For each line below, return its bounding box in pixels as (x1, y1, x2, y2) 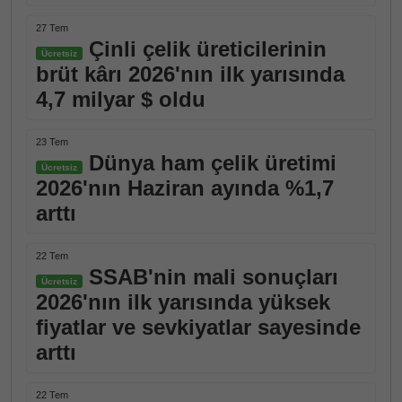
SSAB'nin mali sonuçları (83, 265, 338, 289)
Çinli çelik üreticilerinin (83, 37, 327, 61)
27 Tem (36, 22, 68, 33)
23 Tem (36, 136, 68, 147)
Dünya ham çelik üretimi (83, 151, 336, 175)
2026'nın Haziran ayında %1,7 (36, 176, 334, 200)
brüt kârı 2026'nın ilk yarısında (36, 62, 345, 86)
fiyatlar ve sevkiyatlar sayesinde (36, 315, 361, 339)
